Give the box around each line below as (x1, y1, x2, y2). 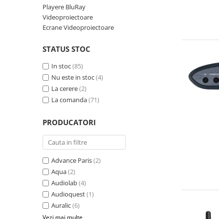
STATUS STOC (43, 44, 90, 54)
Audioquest (51, 190, 85, 199)
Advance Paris (51, 156, 92, 165)
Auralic (51, 201, 71, 210)
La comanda (51, 95, 87, 105)
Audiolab (51, 178, 77, 188)
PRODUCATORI (43, 117, 96, 128)
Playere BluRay (43, 2, 86, 12)
